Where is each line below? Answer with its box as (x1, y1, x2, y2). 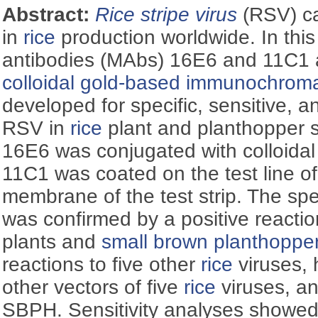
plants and (2, 230, 102, 253)
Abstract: (2, 3, 96, 26)
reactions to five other (2, 253, 202, 275)
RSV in (2, 116, 71, 139)
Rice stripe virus (95, 3, 238, 26)
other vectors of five (2, 275, 185, 298)
